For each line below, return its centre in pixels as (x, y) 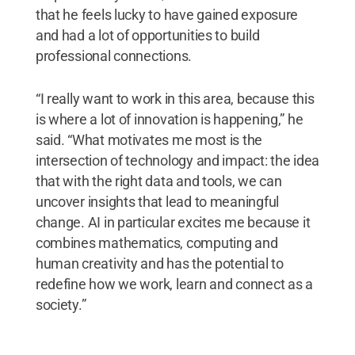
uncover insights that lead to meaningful (157, 201)
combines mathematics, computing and (157, 242)
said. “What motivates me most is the (149, 139)
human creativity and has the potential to (159, 263)
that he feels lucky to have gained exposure (167, 14)
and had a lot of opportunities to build (147, 35)
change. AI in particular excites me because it (173, 222)
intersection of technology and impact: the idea (177, 160)
